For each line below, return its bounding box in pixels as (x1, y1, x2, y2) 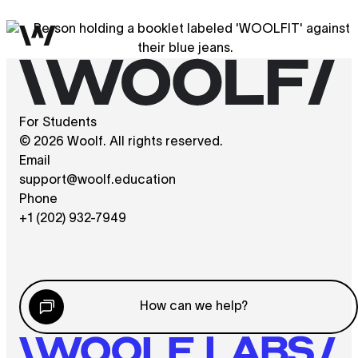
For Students (19, 117, 97, 129)
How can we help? (139, 300, 248, 312)
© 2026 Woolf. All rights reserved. (19, 136, 223, 148)
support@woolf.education (19, 174, 176, 186)
